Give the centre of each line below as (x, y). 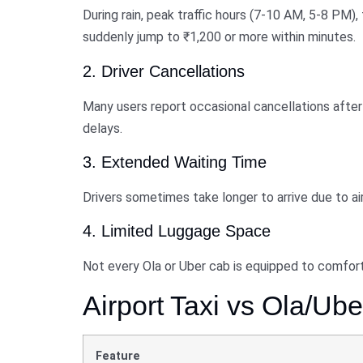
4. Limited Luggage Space (177, 231)
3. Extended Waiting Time (175, 162)
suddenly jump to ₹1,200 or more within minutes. (219, 37)
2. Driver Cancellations (164, 71)
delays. (102, 128)
